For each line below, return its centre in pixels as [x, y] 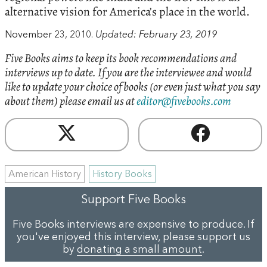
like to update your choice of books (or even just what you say [133, 87]
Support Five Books [133, 201]
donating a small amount [139, 250]
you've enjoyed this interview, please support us [133, 237]
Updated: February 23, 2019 [156, 35]
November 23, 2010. [50, 35]
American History [45, 175]
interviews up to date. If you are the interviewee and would [128, 73]
